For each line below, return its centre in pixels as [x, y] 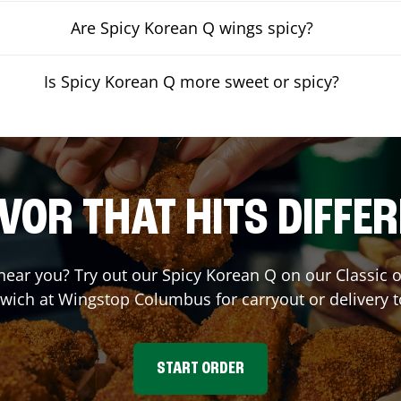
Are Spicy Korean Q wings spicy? [192, 27]
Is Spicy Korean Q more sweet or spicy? [192, 81]
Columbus [172, 299]
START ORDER [200, 368]
